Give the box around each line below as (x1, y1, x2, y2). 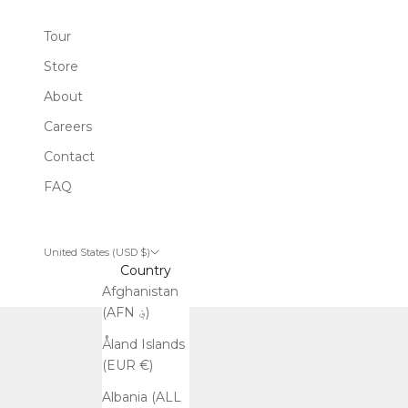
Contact (44, 148, 95, 166)
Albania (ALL (101, 389, 181, 406)
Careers (44, 118, 92, 136)
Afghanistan (101, 283, 178, 301)
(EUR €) (101, 357, 153, 374)
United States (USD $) (44, 246, 150, 260)
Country (119, 262, 171, 280)
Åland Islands (101, 336, 185, 353)
